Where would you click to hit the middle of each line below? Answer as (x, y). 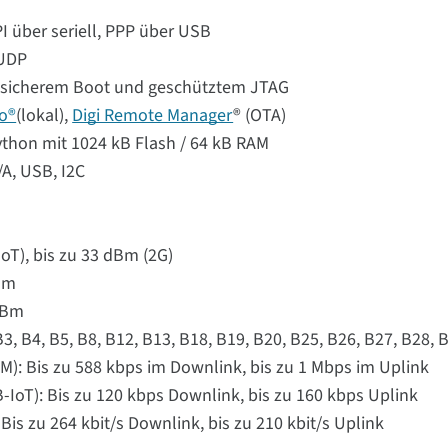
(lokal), (44, 115)
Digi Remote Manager (153, 115)
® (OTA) (260, 115)
